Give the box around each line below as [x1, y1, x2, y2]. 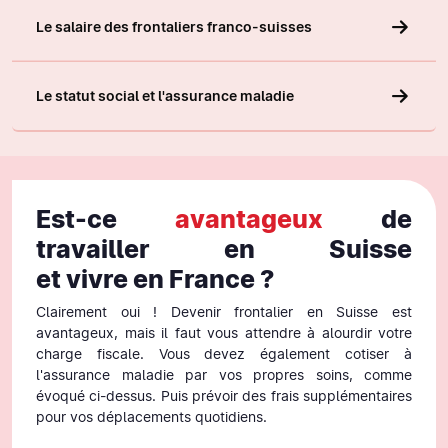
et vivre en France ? [36, 263, 275, 294]
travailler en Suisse [36, 233, 412, 264]
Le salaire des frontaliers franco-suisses [36, 18, 312, 35]
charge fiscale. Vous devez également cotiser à [36, 345, 412, 362]
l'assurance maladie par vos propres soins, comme [36, 366, 412, 383]
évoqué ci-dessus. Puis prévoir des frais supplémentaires [36, 387, 412, 404]
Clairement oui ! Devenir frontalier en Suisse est [36, 303, 412, 320]
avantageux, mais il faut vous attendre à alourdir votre [36, 324, 412, 341]
